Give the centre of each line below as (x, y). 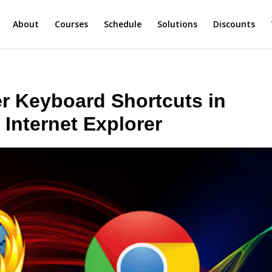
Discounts (234, 24)
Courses (71, 24)
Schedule (122, 24)
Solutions (177, 24)
